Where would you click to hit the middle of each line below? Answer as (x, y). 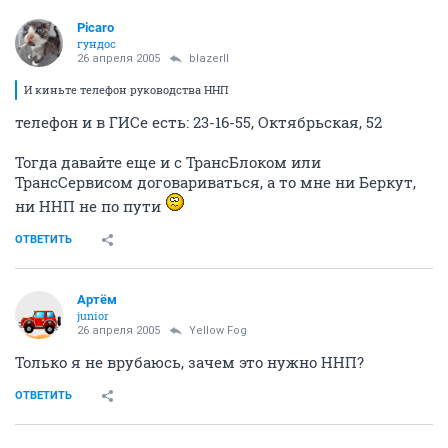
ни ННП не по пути (90, 205)
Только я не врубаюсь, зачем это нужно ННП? (189, 361)
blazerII (209, 58)
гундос (96, 43)
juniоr (93, 315)
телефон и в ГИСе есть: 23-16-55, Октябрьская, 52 (198, 121)
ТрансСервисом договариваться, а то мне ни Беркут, (215, 181)
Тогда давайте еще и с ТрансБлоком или (168, 161)
